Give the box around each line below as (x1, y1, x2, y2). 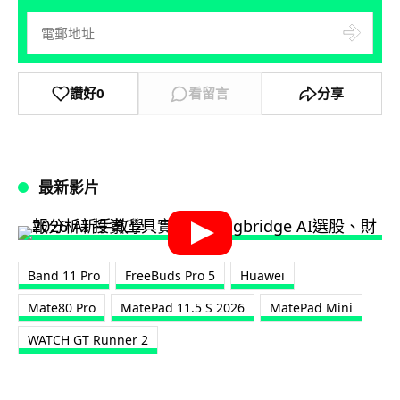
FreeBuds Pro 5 (125, 266, 215, 284)
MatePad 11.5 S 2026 (121, 298, 245, 316)
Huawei (240, 266, 285, 284)
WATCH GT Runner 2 (28, 330, 148, 348)
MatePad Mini (270, 298, 353, 316)
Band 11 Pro (28, 266, 100, 284)
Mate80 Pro (28, 298, 96, 316)
